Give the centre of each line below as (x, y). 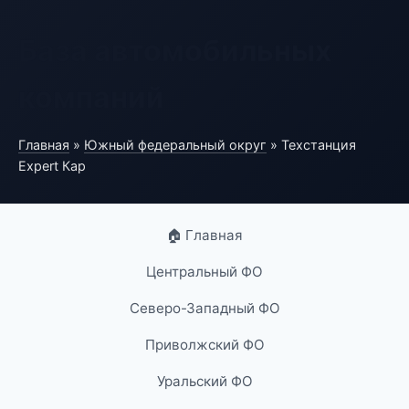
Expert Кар (52, 166)
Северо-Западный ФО (204, 308)
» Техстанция (311, 145)
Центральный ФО (204, 272)
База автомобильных (175, 51)
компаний (91, 97)
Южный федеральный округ (175, 145)
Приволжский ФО (204, 345)
